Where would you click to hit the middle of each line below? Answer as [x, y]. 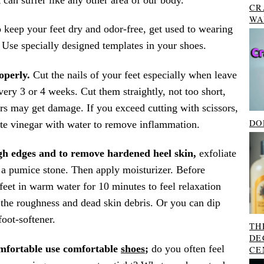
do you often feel [187, 248]
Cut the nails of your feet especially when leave [133, 75]
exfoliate [216, 154]
